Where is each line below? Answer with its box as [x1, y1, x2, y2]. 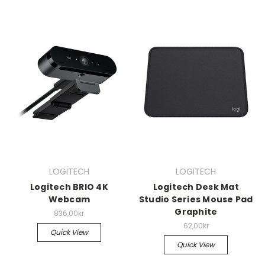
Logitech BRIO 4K [30, 181, 108, 193]
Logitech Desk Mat [153, 181, 239, 193]
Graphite [174, 206, 218, 218]
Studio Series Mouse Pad [138, 193, 253, 206]
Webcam [48, 193, 90, 206]
